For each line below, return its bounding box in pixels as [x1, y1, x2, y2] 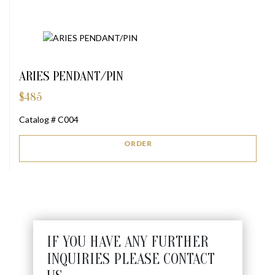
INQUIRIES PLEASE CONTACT [46, 251, 215, 268]
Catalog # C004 [19, 114, 79, 125]
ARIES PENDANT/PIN [19, 69, 123, 84]
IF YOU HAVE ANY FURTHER [46, 234, 209, 251]
